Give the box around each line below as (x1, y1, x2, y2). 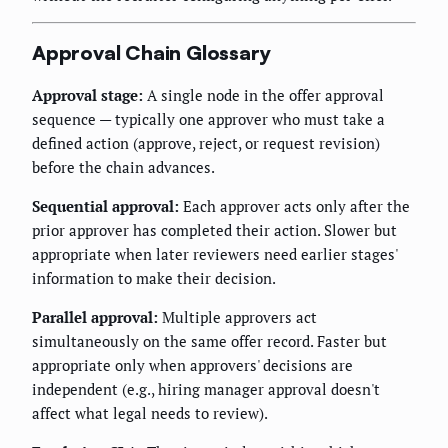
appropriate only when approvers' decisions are (32, 354, 353, 375)
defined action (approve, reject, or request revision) (32, 132, 380, 153)
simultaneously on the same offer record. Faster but (32, 330, 387, 351)
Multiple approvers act (158, 306, 317, 327)
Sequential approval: (32, 195, 179, 216)
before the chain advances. (32, 156, 215, 177)
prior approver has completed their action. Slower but (32, 219, 397, 240)
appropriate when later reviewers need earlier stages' (32, 243, 397, 264)
